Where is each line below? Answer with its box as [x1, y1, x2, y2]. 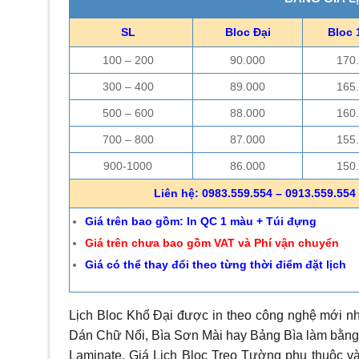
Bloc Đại [224, 26, 271, 39]
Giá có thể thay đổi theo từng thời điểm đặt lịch [84, 257, 346, 271]
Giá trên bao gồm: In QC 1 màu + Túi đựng [84, 215, 317, 228]
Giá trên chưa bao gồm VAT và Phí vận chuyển [84, 236, 339, 250]
